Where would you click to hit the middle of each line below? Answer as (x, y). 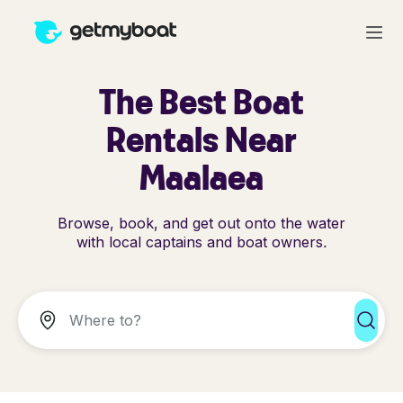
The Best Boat (201, 101)
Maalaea (201, 177)
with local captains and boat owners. (201, 242)
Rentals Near (201, 139)
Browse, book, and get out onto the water (201, 223)
